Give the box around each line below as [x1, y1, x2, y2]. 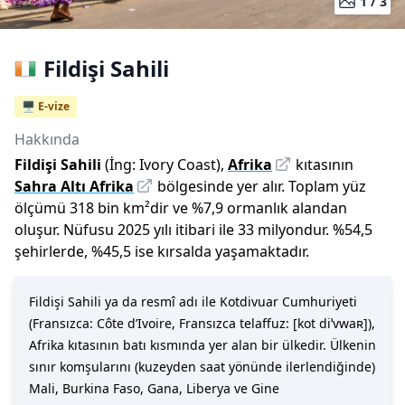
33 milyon [238, 220, 304, 240]
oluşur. [14, 220, 60, 240]
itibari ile [175, 220, 234, 240]
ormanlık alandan [227, 198, 347, 218]
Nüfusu [63, 220, 114, 240]
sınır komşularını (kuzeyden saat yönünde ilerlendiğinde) [29, 358, 375, 375]
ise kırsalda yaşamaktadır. [135, 241, 309, 261]
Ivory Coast [139, 155, 216, 174]
